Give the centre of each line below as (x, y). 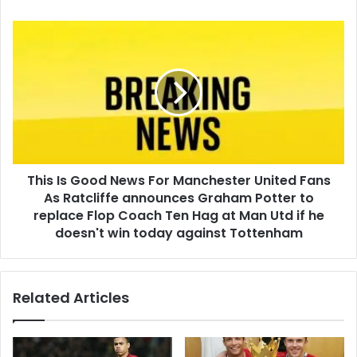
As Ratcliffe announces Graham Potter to (178, 198)
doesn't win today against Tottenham (178, 233)
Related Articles (71, 297)
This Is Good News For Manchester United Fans (178, 180)
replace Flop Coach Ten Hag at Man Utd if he (178, 215)
